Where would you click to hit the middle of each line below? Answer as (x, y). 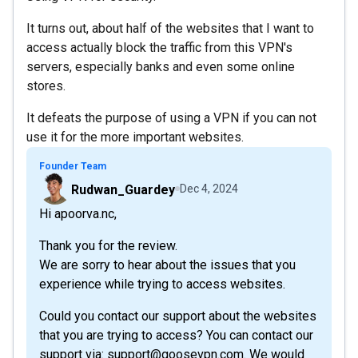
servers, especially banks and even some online (161, 66)
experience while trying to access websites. (162, 284)
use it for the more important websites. (135, 137)
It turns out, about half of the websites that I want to (170, 28)
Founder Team (73, 166)
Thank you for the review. (108, 245)
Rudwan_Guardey (123, 189)
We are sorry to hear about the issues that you (167, 265)
